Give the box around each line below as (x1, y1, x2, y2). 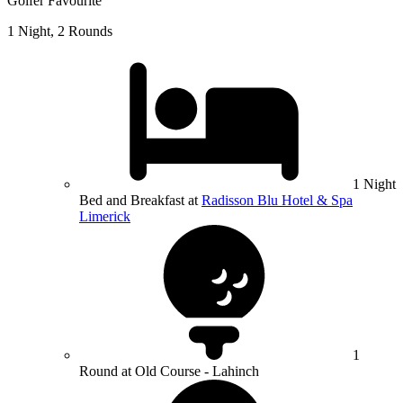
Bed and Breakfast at (79, 193, 201, 209)
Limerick (79, 209, 130, 225)
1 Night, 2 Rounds (7, 23, 112, 40)
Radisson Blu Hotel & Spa (201, 193, 353, 209)
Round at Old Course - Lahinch (79, 363, 259, 380)
